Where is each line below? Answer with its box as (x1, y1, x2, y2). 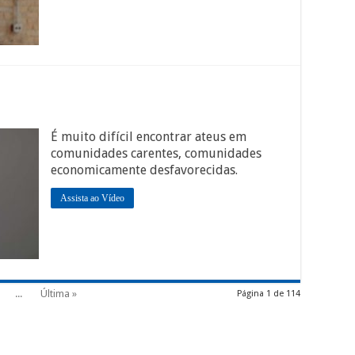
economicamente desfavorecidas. (51, 162, 238, 177)
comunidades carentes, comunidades (51, 146, 261, 161)
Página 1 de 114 (237, 288, 300, 299)
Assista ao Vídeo (60, 193, 124, 204)
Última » (40, 288, 77, 300)
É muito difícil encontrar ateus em (51, 129, 246, 144)
